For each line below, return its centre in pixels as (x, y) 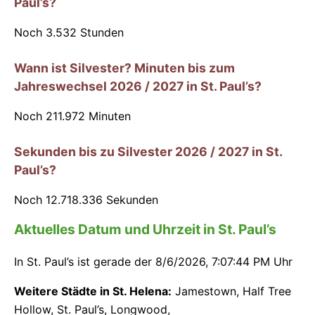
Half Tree (267, 291)
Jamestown (206, 291)
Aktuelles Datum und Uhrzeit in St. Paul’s (145, 229)
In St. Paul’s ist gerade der (85, 261)
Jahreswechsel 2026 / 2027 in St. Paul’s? (138, 86)
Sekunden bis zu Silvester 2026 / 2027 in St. (148, 151)
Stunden (100, 32)
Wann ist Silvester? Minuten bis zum (124, 67)
